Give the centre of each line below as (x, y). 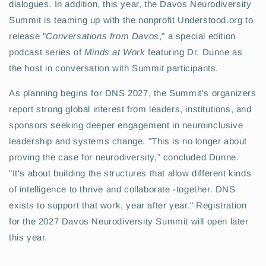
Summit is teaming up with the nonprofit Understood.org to (131, 20)
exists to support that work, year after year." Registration (128, 205)
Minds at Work (115, 52)
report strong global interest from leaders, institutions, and (130, 109)
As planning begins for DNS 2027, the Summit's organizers (133, 93)
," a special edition (197, 36)
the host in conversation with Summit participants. (114, 68)
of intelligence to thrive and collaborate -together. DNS (122, 189)
